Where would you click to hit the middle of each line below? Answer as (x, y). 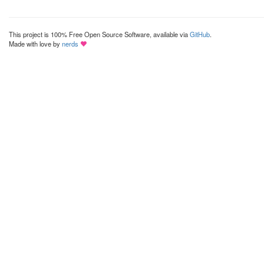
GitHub (200, 34)
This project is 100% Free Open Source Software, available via (99, 34)
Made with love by (35, 44)
